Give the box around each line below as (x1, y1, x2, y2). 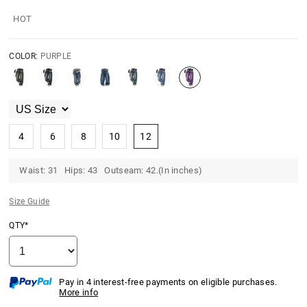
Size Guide (9, 197, 50, 207)
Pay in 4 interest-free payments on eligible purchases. (59, 277, 278, 288)
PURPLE (40, 51, 72, 62)
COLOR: (9, 51, 40, 62)
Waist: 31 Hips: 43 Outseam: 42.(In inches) (19, 165, 203, 176)
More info (59, 287, 99, 298)
